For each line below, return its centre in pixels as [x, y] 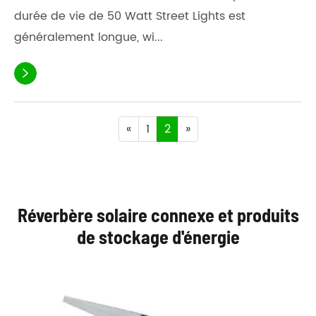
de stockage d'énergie [158, 236]
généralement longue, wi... [89, 37]
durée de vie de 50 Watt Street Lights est [130, 16]
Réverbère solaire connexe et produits [158, 214]
